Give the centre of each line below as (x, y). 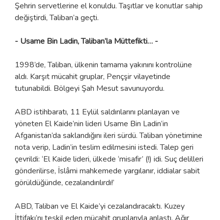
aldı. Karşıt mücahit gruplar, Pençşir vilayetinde (93, 76)
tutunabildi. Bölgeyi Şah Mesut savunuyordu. (90, 88)
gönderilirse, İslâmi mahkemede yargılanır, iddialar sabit (107, 171)
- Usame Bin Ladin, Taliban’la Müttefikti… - (86, 41)
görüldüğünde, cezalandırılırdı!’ (65, 182)
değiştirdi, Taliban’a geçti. (57, 17)
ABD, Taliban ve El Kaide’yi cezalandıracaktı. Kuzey (100, 206)
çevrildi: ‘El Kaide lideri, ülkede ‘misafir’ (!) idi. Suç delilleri (109, 159)
